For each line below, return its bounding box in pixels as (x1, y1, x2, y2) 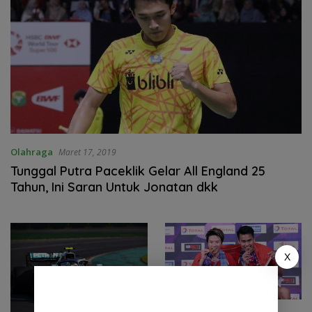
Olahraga (10, 145, 53, 158)
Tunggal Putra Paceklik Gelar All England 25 (10, 162, 265, 179)
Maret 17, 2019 (58, 146, 116, 158)
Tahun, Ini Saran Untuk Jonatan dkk (10, 178, 218, 195)
